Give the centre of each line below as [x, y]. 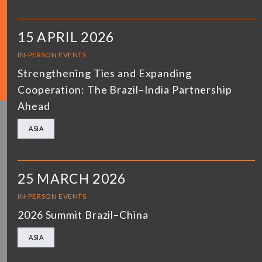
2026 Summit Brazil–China [83, 214]
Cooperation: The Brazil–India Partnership [125, 89]
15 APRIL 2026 [66, 37]
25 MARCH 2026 [72, 178]
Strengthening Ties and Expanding [105, 73]
